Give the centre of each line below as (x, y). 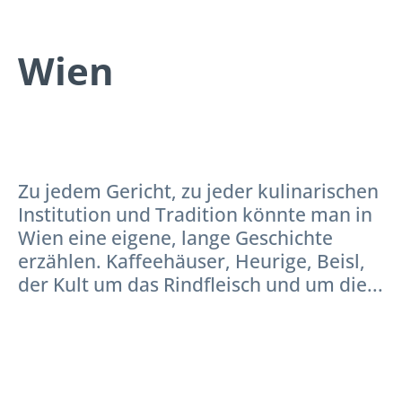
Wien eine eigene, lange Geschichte (175, 237)
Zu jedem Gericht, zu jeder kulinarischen (198, 191)
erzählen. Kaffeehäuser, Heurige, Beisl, (192, 261)
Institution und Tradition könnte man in (195, 214)
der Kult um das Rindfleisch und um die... (201, 284)
